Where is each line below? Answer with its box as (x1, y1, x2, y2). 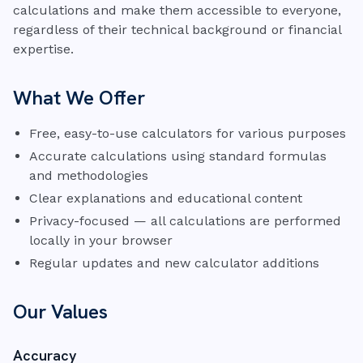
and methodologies (29, 168, 148, 183)
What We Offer (13, 85, 145, 110)
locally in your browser (29, 233, 173, 248)
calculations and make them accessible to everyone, (13, 2, 341, 18)
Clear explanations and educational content (29, 190, 302, 206)
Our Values (13, 299, 108, 324)
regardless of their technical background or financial (13, 22, 341, 37)
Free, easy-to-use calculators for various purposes (29, 126, 346, 141)
